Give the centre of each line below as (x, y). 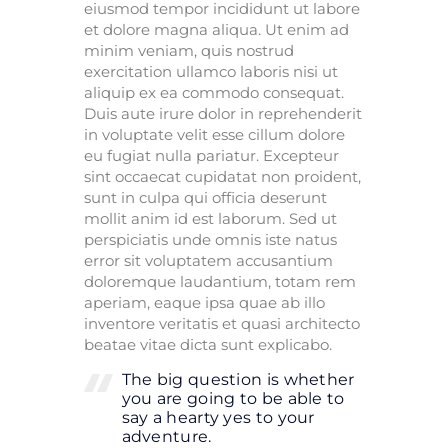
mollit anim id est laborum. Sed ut (210, 218)
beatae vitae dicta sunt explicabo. (208, 344)
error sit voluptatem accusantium (208, 260)
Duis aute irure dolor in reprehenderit (223, 113)
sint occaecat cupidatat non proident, (222, 176)
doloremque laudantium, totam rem (220, 281)
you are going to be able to (233, 398)
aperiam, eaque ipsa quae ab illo (204, 302)
